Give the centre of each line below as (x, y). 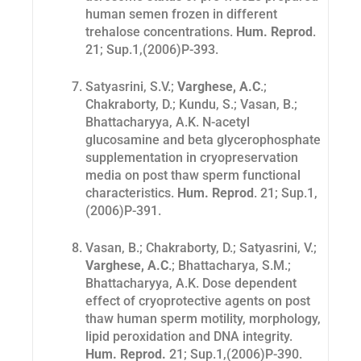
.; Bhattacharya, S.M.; (230, 266)
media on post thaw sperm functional (193, 176)
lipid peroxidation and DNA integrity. (189, 337)
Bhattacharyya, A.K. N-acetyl (168, 122)
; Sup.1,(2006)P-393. (159, 50)
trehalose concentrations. (161, 32)
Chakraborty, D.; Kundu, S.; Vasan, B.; (191, 105)
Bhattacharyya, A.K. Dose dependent (191, 284)
